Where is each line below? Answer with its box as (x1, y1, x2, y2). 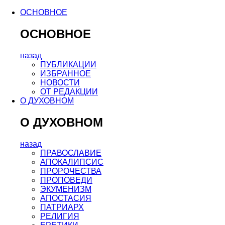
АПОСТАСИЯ (40, 193, 91, 202)
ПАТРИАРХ (40, 202, 84, 211)
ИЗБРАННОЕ (40, 69, 91, 78)
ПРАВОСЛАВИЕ (40, 148, 101, 157)
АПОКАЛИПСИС (40, 157, 103, 166)
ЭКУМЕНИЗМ (40, 184, 91, 193)
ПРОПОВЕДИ (40, 175, 92, 184)
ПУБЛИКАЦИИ (40, 60, 96, 69)
